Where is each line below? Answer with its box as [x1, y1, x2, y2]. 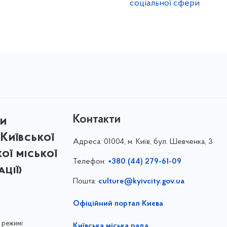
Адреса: [72, 138, 104, 146]
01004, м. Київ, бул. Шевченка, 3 [103, 138, 213, 146]
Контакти [72, 113, 121, 126]
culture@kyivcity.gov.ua [98, 177, 184, 185]
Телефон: [72, 158, 108, 166]
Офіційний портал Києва [72, 200, 163, 208]
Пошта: [72, 177, 98, 185]
